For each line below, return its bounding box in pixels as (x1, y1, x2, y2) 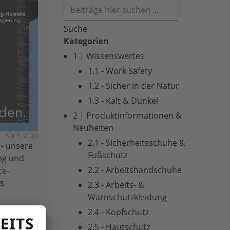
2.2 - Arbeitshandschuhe (88, 164, 182, 176)
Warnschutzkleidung (88, 191, 167, 203)
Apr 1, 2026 (5, 131, 38, 140)
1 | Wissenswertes (73, 50, 144, 62)
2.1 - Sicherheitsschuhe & (88, 137, 185, 148)
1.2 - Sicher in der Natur (88, 80, 179, 91)
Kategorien (64, 35, 109, 47)
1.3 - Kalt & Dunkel (88, 95, 158, 106)
